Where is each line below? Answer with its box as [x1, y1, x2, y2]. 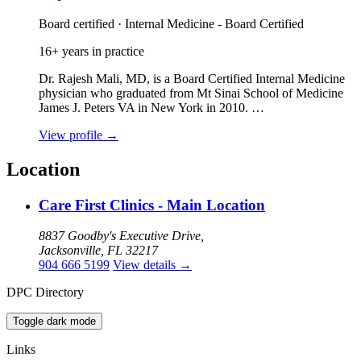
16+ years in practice [39, 44, 144, 58]
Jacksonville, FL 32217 [39, 243, 158, 258]
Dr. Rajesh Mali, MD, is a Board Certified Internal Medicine [39, 71, 345, 85]
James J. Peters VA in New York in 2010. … [39, 100, 264, 114]
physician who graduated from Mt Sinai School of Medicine [39, 85, 343, 100]
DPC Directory [6, 285, 84, 300]
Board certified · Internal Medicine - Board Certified [39, 16, 304, 31]
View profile [39, 127, 106, 142]
